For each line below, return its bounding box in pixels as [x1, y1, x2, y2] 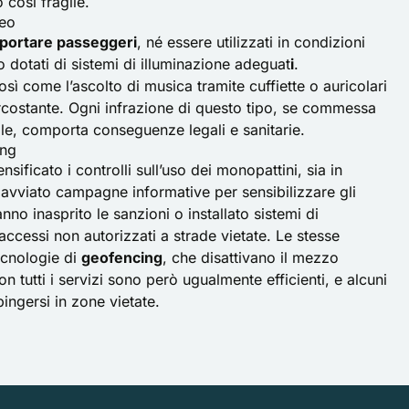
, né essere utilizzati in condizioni [137, 32, 365, 51]
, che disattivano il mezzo [163, 247, 339, 267]
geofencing [81, 247, 163, 267]
